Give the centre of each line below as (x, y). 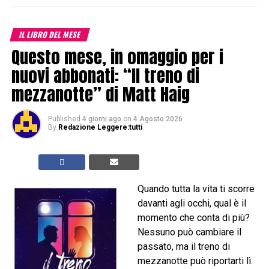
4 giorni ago (101, 119)
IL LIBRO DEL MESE (50, 35)
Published (64, 119)
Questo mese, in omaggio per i (117, 57)
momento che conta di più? (193, 218)
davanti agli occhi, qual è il (192, 204)
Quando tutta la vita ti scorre (196, 189)
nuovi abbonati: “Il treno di (105, 76)
